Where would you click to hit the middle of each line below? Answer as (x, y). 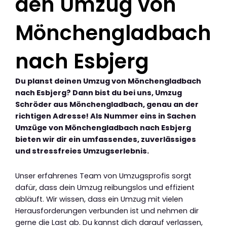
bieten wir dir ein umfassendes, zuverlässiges (106, 140)
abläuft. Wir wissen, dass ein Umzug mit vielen (99, 199)
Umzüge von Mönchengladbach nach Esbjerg (103, 128)
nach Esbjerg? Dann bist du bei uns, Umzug (99, 93)
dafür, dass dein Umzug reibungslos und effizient (105, 187)
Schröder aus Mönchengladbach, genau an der (107, 105)
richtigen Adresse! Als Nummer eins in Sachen (106, 116)
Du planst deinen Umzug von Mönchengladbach (108, 81)
